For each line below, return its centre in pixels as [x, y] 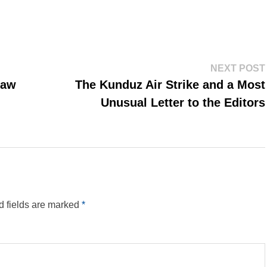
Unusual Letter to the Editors [183, 102]
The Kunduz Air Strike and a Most [170, 84]
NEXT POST [237, 68]
